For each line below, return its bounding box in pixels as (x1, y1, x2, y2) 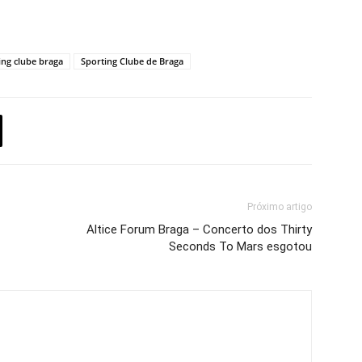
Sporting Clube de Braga (81, 55, 183, 67)
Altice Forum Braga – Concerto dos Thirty (86, 222, 312, 237)
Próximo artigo (247, 201, 312, 213)
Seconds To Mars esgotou (169, 239, 312, 254)
